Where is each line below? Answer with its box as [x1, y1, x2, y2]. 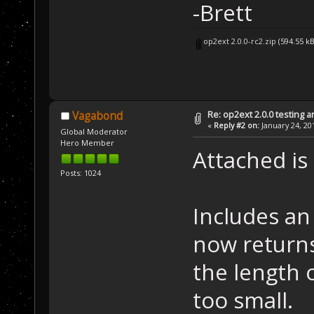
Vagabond [71, 108, 123, 123]
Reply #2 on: [214, 119, 260, 130]
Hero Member [60, 137, 115, 149]
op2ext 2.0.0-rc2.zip [201, 36, 277, 47]
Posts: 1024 [60, 167, 102, 178]
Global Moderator [60, 126, 128, 137]
